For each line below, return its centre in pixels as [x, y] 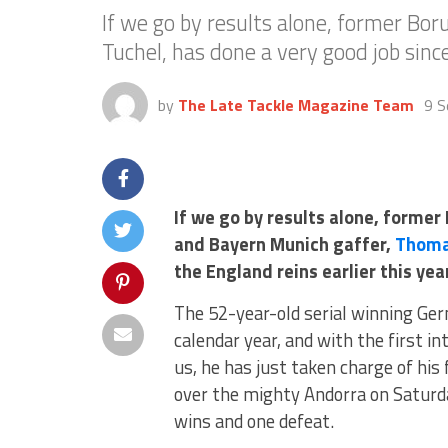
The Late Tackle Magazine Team [296, 105]
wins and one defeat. [254, 421]
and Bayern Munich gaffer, [284, 244]
